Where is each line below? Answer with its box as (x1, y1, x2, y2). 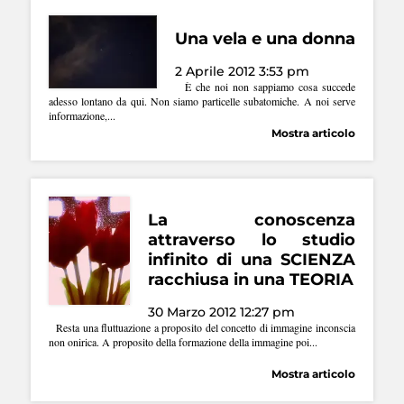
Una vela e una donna (175, 28, 355, 49)
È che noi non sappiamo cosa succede (175, 78, 355, 94)
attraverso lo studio (148, 229, 355, 250)
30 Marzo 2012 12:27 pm (148, 303, 295, 320)
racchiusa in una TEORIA (148, 269, 353, 289)
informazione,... (49, 107, 115, 123)
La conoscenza (148, 209, 355, 230)
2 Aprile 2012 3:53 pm (175, 62, 309, 79)
